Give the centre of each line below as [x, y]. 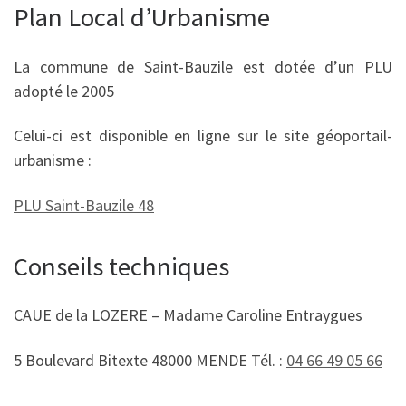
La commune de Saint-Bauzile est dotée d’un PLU [203, 66]
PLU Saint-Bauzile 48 [84, 205]
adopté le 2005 [64, 91]
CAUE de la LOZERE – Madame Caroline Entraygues [190, 315]
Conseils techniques [121, 266]
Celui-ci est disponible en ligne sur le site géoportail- [203, 135]
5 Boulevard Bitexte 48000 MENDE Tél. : [150, 360]
